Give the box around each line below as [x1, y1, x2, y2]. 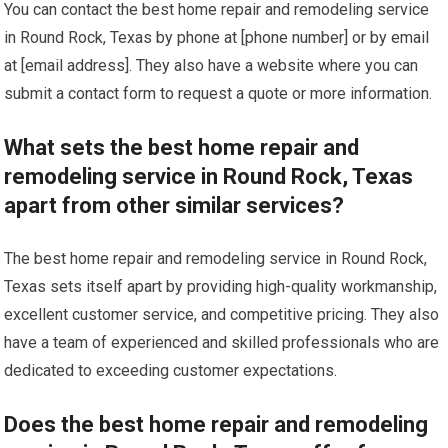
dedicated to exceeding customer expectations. [4, 361, 338, 380]
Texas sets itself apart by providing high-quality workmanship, [4, 277, 438, 296]
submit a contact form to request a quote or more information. [4, 84, 433, 103]
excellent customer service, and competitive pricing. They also [4, 305, 440, 324]
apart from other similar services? [4, 193, 345, 218]
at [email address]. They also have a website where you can [4, 56, 419, 75]
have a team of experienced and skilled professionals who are [4, 333, 440, 352]
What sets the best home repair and [4, 135, 360, 160]
